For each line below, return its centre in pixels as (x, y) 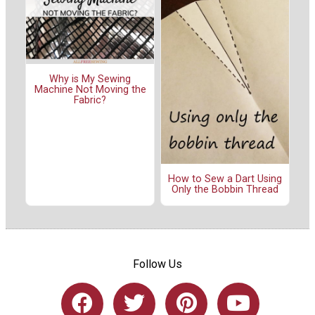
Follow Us (157, 264)
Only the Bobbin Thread (225, 190)
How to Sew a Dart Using (225, 179)
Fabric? (90, 101)
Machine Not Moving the (90, 90)
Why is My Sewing (90, 79)
